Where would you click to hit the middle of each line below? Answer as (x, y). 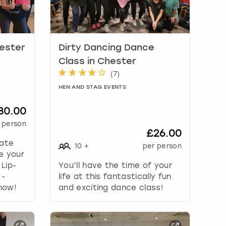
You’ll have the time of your (115, 165)
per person (162, 146)
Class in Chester (97, 61)
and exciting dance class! (110, 187)
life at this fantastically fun (115, 176)
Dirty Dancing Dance (106, 48)
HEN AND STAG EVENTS (92, 87)
